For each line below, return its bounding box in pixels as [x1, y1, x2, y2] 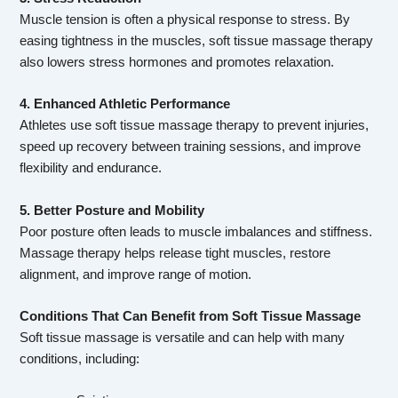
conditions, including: [20, 352, 140, 367]
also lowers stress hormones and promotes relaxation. [20, 55, 335, 70]
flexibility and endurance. [20, 161, 163, 176]
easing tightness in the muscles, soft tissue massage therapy [20, 34, 374, 49]
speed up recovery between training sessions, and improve [20, 139, 362, 155]
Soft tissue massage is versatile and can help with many [20, 330, 346, 346]
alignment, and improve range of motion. [20, 267, 252, 282]
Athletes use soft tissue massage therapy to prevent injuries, [20, 118, 370, 133]
